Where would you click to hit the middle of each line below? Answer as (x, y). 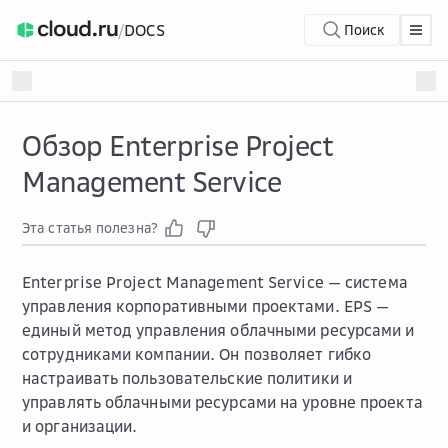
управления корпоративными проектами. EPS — (206, 306)
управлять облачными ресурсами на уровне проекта (222, 402)
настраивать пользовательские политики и (187, 378)
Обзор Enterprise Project (177, 145)
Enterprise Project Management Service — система (215, 282)
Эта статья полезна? (90, 227)
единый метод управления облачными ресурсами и (218, 330)
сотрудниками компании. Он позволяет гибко (197, 354)
